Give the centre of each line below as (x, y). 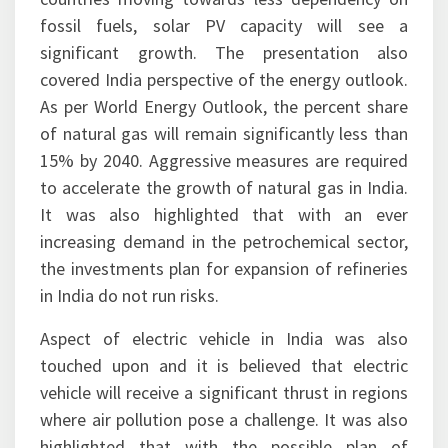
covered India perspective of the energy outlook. (224, 140)
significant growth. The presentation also (224, 113)
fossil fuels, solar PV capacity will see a (224, 86)
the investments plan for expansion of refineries (224, 329)
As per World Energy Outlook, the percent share (224, 167)
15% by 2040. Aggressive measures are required (224, 221)
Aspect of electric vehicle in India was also (224, 399)
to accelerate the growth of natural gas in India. (224, 248)
